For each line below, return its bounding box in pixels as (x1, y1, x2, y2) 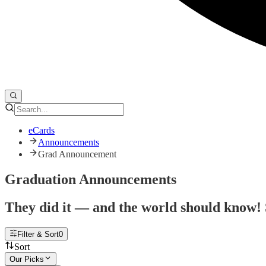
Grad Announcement (38, 148, 116, 159)
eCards (28, 125, 55, 135)
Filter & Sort (17, 229, 59, 239)
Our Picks (9, 255, 44, 264)
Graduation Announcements (5, 171, 176, 187)
